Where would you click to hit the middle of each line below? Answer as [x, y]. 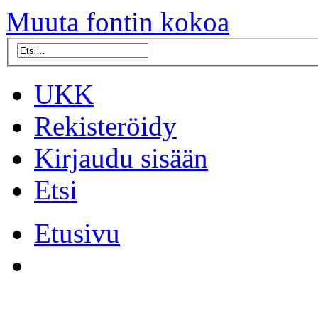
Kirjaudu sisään [121, 158]
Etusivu [77, 233]
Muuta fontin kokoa [117, 22]
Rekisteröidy [105, 126]
